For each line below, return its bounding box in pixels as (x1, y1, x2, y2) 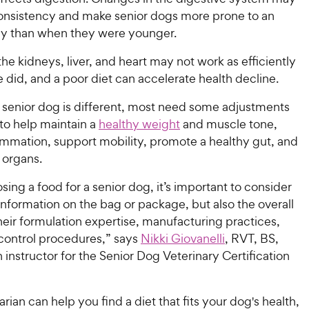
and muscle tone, (180, 116, 277, 132)
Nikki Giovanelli (141, 230, 225, 246)
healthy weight (99, 116, 180, 132)
